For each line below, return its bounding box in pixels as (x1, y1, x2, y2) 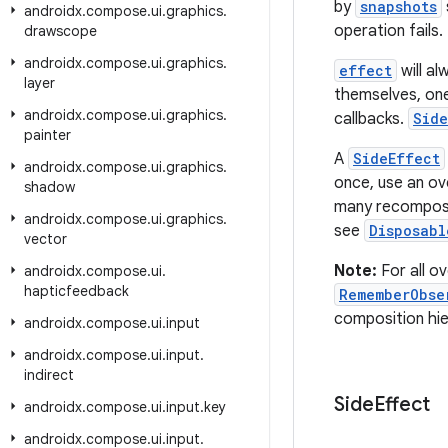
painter (24, 126, 71, 144)
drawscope (24, 22, 97, 40)
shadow (24, 178, 75, 196)
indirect (24, 366, 74, 384)
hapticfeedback (24, 282, 129, 300)
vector (24, 230, 67, 248)
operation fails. (334, 21, 443, 41)
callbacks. (334, 109, 408, 129)
